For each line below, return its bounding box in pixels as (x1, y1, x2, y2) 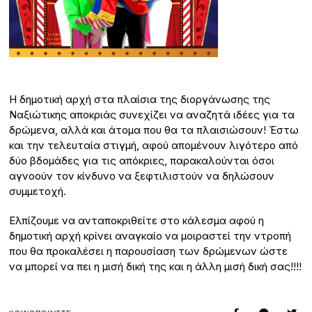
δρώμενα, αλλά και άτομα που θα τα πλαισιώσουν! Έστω (9, 123, 299, 136)
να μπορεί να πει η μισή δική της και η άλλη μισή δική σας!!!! (9, 259, 302, 273)
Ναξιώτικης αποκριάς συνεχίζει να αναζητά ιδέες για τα (9, 107, 295, 121)
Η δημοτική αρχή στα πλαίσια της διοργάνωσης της (9, 92, 271, 106)
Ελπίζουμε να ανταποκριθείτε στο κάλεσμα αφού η (9, 213, 265, 227)
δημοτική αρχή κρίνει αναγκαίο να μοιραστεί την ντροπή (9, 228, 292, 242)
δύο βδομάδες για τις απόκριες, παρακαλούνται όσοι (9, 153, 275, 167)
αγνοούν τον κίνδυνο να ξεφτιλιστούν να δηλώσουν (9, 169, 275, 182)
